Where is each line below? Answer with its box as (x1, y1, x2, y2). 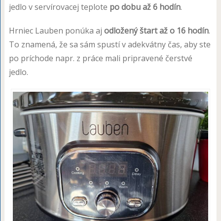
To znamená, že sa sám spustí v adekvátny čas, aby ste (8, 38, 211, 50)
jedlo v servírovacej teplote (8, 1, 110, 12)
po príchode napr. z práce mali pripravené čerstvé (8, 52, 192, 64)
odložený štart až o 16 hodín (104, 25, 209, 36)
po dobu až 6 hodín (109, 1, 181, 12)
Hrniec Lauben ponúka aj (8, 25, 104, 36)
